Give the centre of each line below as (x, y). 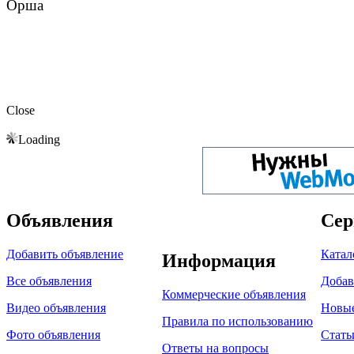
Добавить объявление (65, 254)
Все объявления (49, 281)
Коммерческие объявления (234, 294)
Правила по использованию (237, 321)
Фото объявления (53, 334)
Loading (39, 139)
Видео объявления (56, 307)
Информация (219, 260)
